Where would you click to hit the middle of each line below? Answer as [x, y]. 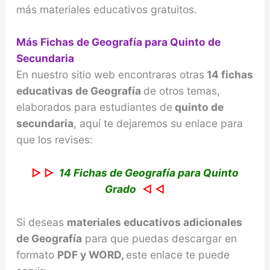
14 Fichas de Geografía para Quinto [149, 173]
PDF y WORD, [91, 254]
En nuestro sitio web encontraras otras [110, 75]
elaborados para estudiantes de [94, 107]
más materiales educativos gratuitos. [106, 9]
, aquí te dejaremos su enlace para [158, 124]
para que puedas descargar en [159, 238]
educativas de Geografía [80, 91]
